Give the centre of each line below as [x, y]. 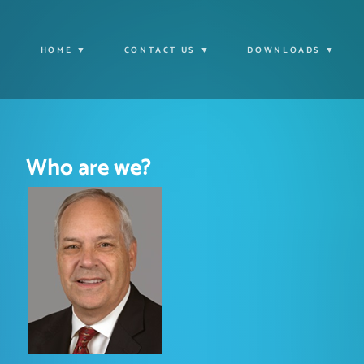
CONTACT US [160, 51]
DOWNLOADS [284, 51]
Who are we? [89, 169]
